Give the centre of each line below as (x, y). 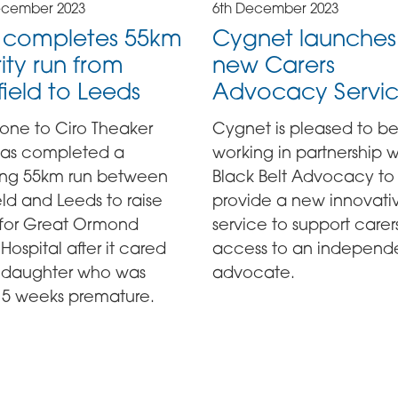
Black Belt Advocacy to (303, 175)
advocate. (253, 271)
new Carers (273, 65)
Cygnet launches (304, 38)
